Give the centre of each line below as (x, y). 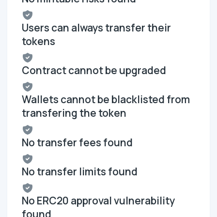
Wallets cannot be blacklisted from (106, 100)
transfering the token (74, 113)
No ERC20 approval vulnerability (98, 201)
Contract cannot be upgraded (94, 70)
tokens (39, 41)
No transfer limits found (80, 171)
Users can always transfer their (96, 27)
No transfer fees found (77, 142)
